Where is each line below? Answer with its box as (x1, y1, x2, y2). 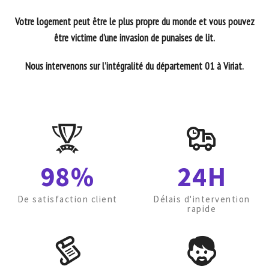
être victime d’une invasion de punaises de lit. (54, 31, 215, 44)
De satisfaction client (17, 193, 118, 205)
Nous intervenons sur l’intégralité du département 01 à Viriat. (25, 59, 244, 73)
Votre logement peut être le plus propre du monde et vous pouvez (14, 15, 255, 28)
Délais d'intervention (153, 193, 250, 205)
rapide (187, 203, 216, 214)
